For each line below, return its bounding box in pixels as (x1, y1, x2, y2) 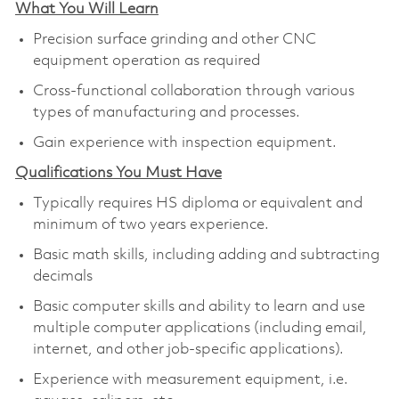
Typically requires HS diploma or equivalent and (32, 195, 362, 211)
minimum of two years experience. (32, 216, 269, 232)
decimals (32, 268, 93, 284)
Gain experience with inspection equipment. (32, 134, 337, 151)
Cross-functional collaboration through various (32, 83, 354, 99)
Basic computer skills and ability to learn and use (32, 298, 365, 314)
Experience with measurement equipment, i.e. (32, 371, 348, 387)
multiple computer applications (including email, (32, 320, 367, 336)
